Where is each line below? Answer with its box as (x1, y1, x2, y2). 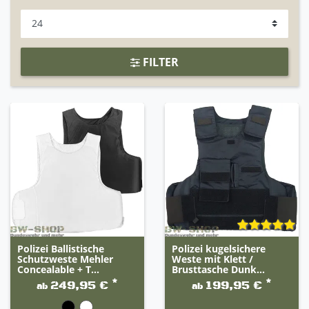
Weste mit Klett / (171, 252, 253, 266)
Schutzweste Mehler (17, 252, 113, 266)
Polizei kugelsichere (171, 242, 266, 256)
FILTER (140, 54, 179, 70)
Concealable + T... (17, 263, 99, 277)
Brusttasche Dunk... (171, 263, 265, 277)
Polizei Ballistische (17, 242, 104, 256)
